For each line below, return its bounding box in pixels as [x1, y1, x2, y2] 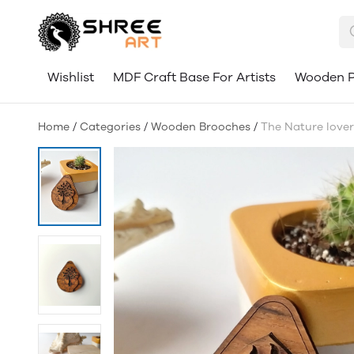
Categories [80, 120, 141, 134]
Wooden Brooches [151, 120, 250, 134]
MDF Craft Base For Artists [113, 70, 276, 85]
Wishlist [47, 70, 94, 85]
